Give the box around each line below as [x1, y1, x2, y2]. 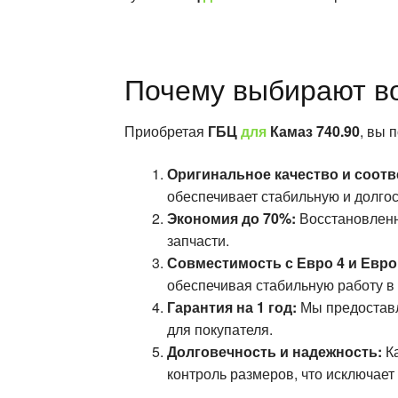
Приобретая [124, 120, 209, 141]
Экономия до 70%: [167, 207, 297, 228]
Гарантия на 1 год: [167, 296, 298, 317]
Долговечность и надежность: [167, 340, 383, 362]
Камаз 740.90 [270, 120, 361, 141]
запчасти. [167, 229, 230, 251]
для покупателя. [167, 318, 274, 339]
